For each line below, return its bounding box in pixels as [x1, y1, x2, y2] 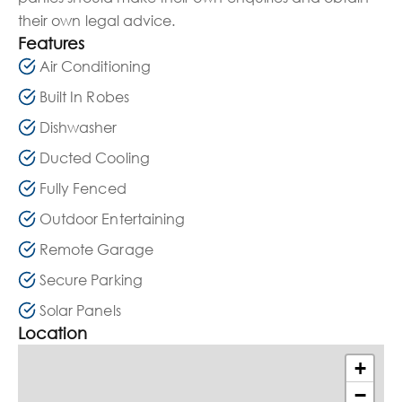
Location [18, 323, 88, 343]
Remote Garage [39, 240, 153, 258]
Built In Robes [39, 87, 129, 106]
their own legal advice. [18, 11, 176, 30]
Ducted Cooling [39, 148, 150, 167]
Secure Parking [39, 270, 143, 289]
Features [18, 33, 85, 53]
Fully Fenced [39, 179, 127, 197]
